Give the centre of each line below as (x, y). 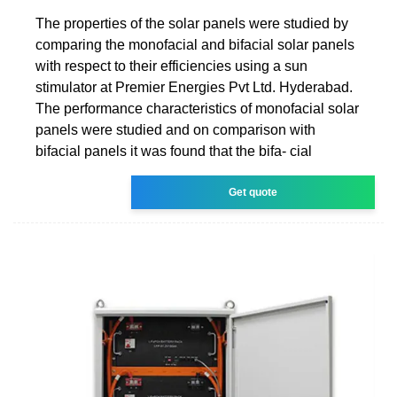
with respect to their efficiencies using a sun (171, 66)
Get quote (253, 192)
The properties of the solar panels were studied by (192, 23)
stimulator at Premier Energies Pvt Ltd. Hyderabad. (194, 87)
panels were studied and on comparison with (175, 129)
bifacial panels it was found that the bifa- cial (174, 151)
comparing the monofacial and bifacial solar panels (195, 44)
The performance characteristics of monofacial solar (197, 108)
